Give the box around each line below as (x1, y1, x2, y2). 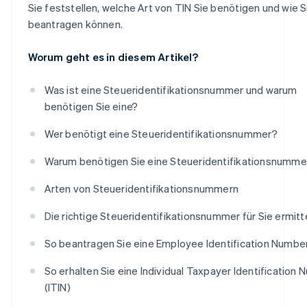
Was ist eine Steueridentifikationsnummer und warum (44, 82, 297, 97)
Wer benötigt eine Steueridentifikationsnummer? (44, 126, 278, 140)
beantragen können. (27, 16, 123, 31)
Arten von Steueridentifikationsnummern (44, 181, 239, 195)
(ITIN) (44, 280, 71, 294)
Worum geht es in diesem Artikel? (27, 49, 198, 64)
